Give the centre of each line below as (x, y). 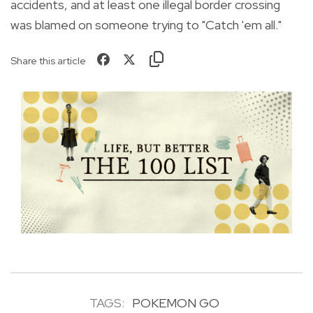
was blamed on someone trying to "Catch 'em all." (146, 24)
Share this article (48, 60)
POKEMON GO (175, 303)
